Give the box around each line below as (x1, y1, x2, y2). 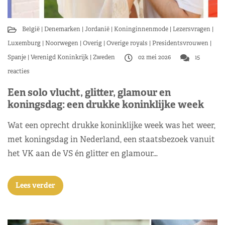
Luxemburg (8, 39, 42, 47)
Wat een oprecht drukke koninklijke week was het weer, (8, 120, 215, 131)
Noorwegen (44, 39, 80, 47)
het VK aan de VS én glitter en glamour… (8, 148, 158, 159)
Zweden (91, 53, 117, 61)
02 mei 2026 (137, 53, 172, 61)
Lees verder (16, 180, 55, 190)
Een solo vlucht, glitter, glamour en (8, 85, 171, 99)
